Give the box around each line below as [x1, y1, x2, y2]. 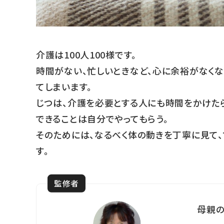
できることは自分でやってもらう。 [36, 111, 168, 125]
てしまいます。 [36, 79, 92, 93]
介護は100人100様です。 [36, 47, 137, 61]
